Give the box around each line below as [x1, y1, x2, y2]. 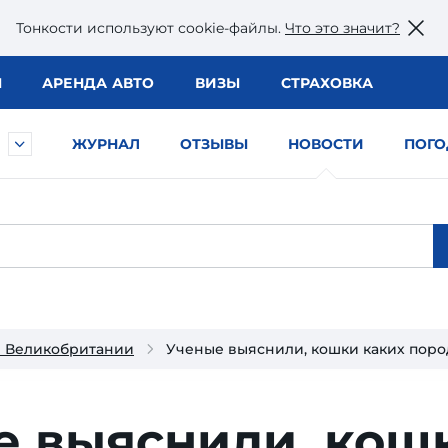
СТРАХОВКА [280, 74, 373, 92]
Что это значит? [285, 18, 400, 37]
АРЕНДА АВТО [41, 74, 155, 92]
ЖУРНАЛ [72, 135, 140, 153]
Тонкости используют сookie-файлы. [16, 18, 285, 37]
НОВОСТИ [288, 135, 364, 153]
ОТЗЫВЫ [180, 135, 248, 153]
